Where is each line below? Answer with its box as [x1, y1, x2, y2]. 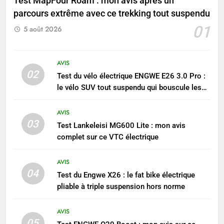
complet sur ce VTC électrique [56, 132, 158, 141]
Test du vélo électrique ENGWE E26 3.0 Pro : [56, 71, 205, 80]
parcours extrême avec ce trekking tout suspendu [13, 8, 210, 18]
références [56, 94, 92, 103]
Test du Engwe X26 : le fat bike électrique [56, 170, 195, 179]
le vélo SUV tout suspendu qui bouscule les [56, 82, 201, 92]
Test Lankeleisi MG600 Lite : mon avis [56, 120, 185, 130]
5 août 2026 [23, 23, 62, 34]
